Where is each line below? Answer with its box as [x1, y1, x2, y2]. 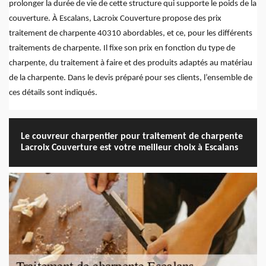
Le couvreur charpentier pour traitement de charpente [21, 132, 243, 142]
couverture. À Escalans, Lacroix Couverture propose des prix [9, 14, 221, 24]
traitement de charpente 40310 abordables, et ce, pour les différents [9, 29, 252, 39]
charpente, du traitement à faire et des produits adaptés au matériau [9, 59, 252, 68]
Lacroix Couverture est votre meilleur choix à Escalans [21, 143, 238, 153]
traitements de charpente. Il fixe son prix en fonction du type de [9, 44, 235, 53]
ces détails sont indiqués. [9, 88, 97, 98]
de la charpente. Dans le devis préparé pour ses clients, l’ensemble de [9, 74, 252, 83]
